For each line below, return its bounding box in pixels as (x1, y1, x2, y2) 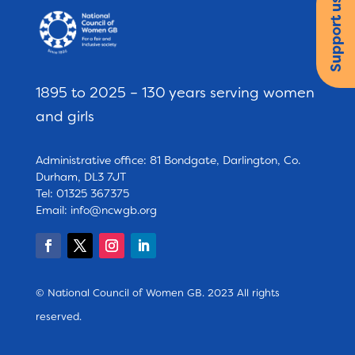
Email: (35, 203, 71, 218)
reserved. (35, 310, 82, 324)
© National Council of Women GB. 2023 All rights (35, 286, 280, 300)
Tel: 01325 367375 (35, 186, 129, 201)
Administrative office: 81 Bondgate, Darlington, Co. (35, 153, 300, 168)
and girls (35, 107, 94, 127)
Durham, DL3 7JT (35, 170, 126, 185)
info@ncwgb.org (70, 203, 157, 218)
